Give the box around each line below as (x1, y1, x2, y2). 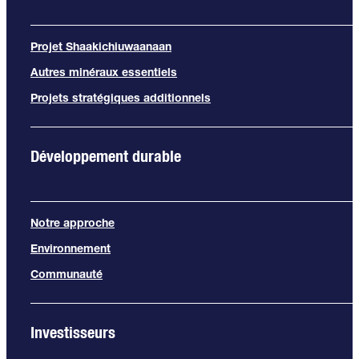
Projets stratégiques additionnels (30, 90, 211, 105)
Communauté (30, 266, 103, 281)
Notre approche (30, 215, 115, 230)
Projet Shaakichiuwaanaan (30, 38, 171, 54)
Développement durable (30, 145, 181, 166)
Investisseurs (30, 321, 115, 342)
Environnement (30, 240, 111, 256)
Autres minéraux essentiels (30, 64, 177, 79)
